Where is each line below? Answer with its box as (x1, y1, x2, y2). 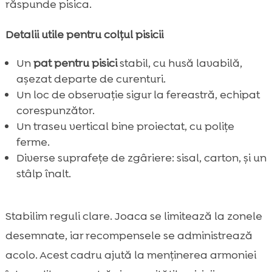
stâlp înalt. (16, 166, 71, 182)
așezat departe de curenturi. (16, 72, 166, 87)
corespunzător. (16, 103, 95, 118)
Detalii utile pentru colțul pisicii (5, 27, 163, 42)
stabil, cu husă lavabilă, (117, 56, 242, 71)
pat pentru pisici (33, 56, 117, 71)
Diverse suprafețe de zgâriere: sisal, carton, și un (16, 151, 267, 166)
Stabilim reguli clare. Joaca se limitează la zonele (5, 209, 262, 224)
